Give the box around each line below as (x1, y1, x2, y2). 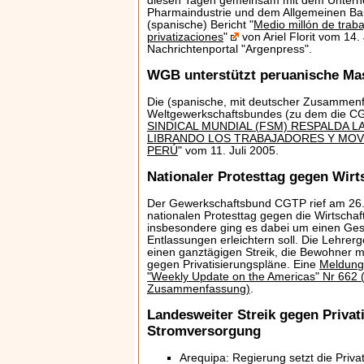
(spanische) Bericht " (147, 19, 253, 31)
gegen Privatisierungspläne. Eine (147, 258, 319, 271)
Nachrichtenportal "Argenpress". (147, 43, 312, 55)
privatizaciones (147, 31, 223, 43)
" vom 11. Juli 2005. (178, 145, 279, 157)
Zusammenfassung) (147, 283, 250, 295)
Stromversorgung (147, 323, 261, 339)
